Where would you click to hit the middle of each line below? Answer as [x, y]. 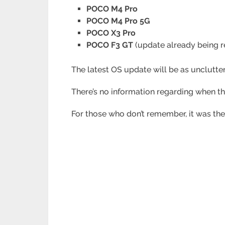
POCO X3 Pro [111, 33]
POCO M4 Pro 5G [119, 21]
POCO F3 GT [110, 45]
